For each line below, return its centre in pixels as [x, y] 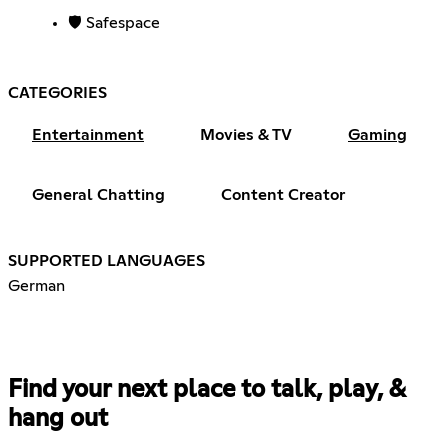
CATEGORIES [57, 93]
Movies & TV [246, 135]
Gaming [377, 135]
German [36, 286]
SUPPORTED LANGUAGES [106, 261]
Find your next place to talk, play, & [206, 390]
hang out [58, 419]
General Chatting [98, 195]
